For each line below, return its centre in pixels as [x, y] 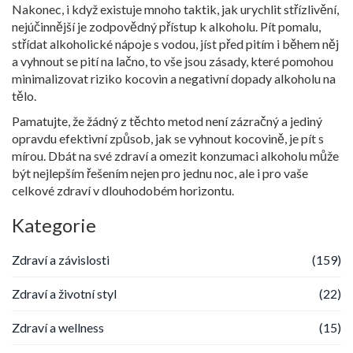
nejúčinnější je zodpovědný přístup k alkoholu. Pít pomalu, [166, 26]
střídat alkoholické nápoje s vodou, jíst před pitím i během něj [175, 43]
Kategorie [54, 225]
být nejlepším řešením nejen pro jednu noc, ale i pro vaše [160, 173]
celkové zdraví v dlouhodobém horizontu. [123, 190]
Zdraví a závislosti [61, 259]
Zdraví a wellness [58, 327]
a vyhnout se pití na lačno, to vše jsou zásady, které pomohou [173, 61]
